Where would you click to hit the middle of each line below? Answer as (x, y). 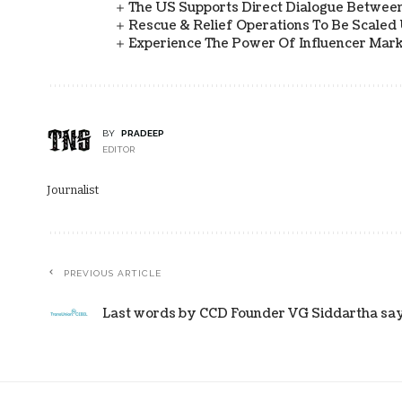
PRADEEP (142, 133)
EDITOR (118, 149)
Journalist (73, 189)
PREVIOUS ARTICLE (113, 273)
